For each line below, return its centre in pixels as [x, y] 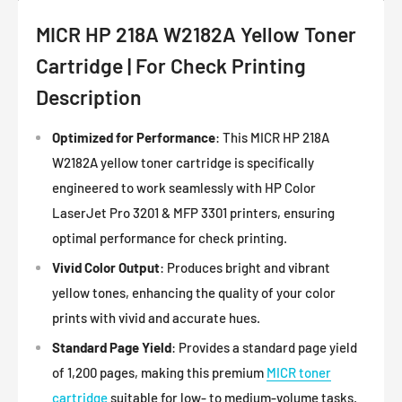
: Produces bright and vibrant [245, 268]
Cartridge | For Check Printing [171, 66]
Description [89, 97]
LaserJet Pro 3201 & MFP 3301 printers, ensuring [193, 213]
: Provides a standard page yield [264, 348]
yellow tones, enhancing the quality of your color [194, 293]
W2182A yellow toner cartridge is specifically [183, 163]
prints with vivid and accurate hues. [156, 318]
